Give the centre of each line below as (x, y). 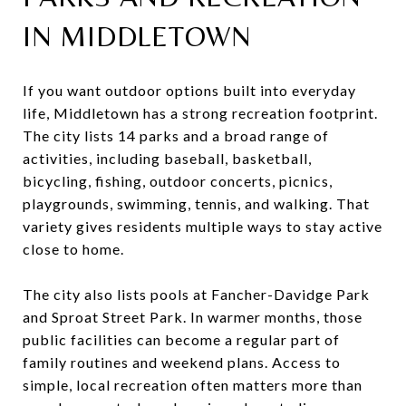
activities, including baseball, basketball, (167, 158)
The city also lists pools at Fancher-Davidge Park (196, 294)
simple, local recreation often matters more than (193, 384)
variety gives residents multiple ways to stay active (203, 226)
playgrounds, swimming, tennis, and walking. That (196, 203)
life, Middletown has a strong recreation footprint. (200, 112)
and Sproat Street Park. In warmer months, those (193, 316)
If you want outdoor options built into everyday (189, 90)
